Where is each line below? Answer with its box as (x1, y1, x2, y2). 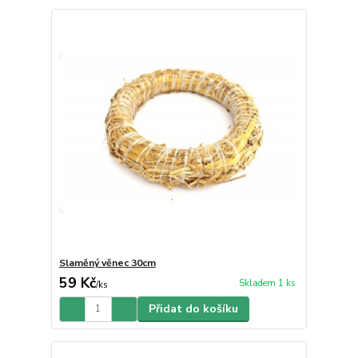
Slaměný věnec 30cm (58, 256, 156, 269)
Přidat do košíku (148, 300, 238, 316)
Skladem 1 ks (238, 276, 296, 289)
